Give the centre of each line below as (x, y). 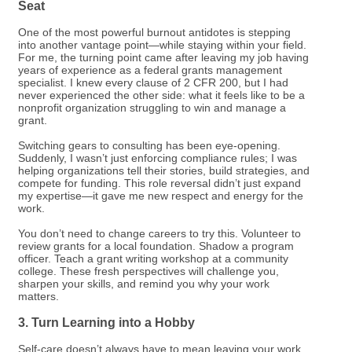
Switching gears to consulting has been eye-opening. (149, 146)
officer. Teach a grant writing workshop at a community (153, 259)
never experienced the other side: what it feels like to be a (161, 95)
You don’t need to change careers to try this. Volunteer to (159, 234)
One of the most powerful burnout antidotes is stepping (154, 33)
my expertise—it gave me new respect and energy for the (161, 196)
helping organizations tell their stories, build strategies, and (164, 171)
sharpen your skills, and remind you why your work (144, 284)
